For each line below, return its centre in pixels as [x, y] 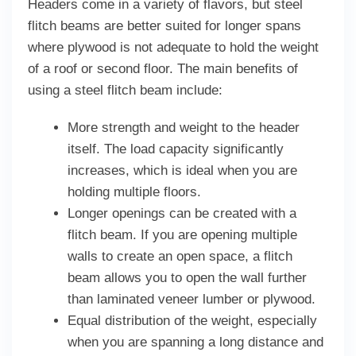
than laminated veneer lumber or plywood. [192, 299]
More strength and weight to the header [184, 128]
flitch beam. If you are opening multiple [182, 235]
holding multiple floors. [134, 192]
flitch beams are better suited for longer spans [164, 26]
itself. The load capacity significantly [176, 149]
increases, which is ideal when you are [182, 170]
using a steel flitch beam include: [125, 90]
